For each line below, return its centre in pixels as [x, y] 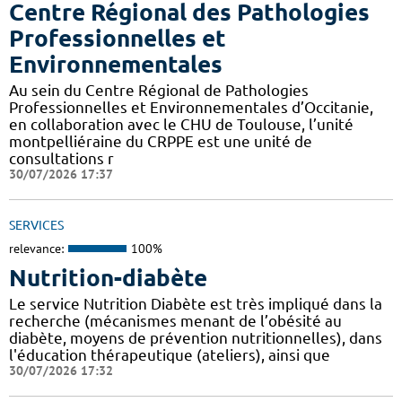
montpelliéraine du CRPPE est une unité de [161, 141]
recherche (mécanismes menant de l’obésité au [175, 321]
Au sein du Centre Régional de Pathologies [159, 90]
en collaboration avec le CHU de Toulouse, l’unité [181, 124]
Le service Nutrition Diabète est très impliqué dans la [196, 304]
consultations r [61, 158]
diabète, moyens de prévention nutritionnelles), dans [196, 338]
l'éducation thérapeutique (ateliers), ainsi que [170, 355]
